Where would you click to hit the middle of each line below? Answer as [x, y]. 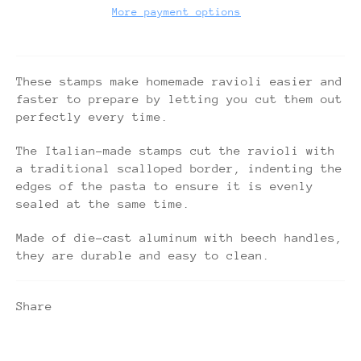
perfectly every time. [92, 116]
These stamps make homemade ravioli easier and [179, 81]
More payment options [176, 11]
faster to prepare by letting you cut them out [179, 98]
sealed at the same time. [103, 203]
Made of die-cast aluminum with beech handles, [179, 237]
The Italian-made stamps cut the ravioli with [176, 150]
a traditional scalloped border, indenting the [179, 168]
